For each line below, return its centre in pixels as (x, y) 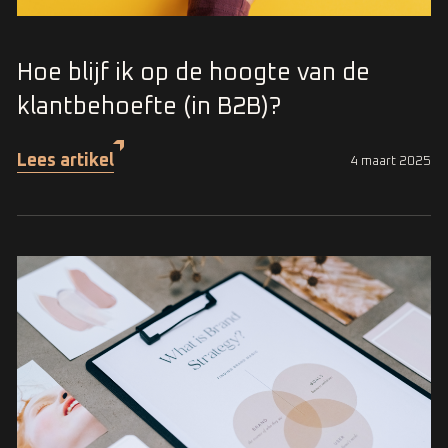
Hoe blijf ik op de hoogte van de (193, 72)
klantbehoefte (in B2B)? (149, 106)
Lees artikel (65, 160)
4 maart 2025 (390, 161)
